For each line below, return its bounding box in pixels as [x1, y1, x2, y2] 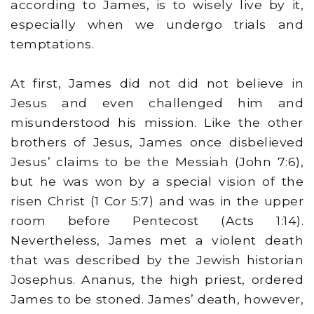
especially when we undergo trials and [11, 17, 303, 32]
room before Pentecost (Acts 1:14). [11, 213, 303, 228]
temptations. [11, 36, 94, 52]
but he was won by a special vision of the [11, 174, 303, 189]
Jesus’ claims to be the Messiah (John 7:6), [11, 154, 303, 170]
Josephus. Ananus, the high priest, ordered [11, 272, 303, 287]
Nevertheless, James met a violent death [11, 233, 303, 248]
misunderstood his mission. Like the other [11, 115, 303, 130]
